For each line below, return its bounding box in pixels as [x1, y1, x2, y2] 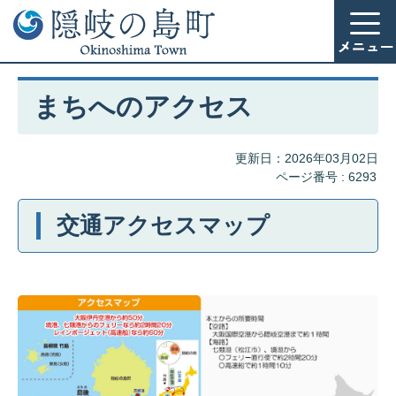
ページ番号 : [276, 170, 348, 184]
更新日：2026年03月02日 [235, 151, 378, 165]
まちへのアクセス [34, 92, 253, 121]
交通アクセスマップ [57, 212, 270, 239]
